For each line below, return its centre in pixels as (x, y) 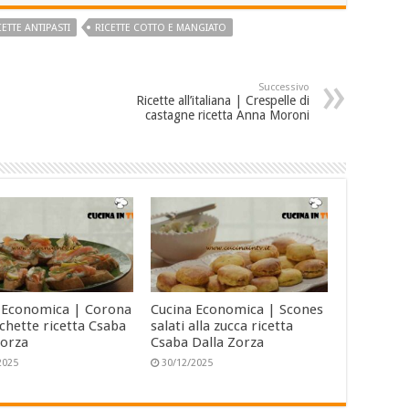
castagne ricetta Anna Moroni (227, 115)
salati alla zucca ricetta (221, 325)
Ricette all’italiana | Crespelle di (223, 101)
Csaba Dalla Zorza (207, 342)
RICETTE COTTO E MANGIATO (161, 28)
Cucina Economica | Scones (236, 309)
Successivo (284, 88)
